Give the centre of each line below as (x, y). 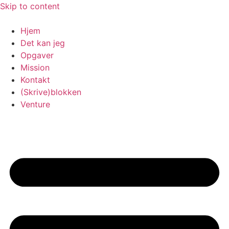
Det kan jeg (43, 43)
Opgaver (37, 55)
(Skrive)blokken (51, 92)
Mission (35, 67)
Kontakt (35, 80)
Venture (35, 104)
